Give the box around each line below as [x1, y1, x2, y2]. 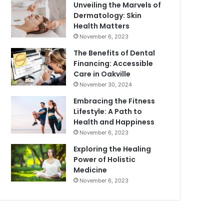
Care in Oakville [73, 69, 131, 79]
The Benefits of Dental [73, 48, 155, 58]
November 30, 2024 [79, 81, 132, 88]
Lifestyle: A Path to [73, 106, 142, 116]
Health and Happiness [73, 117, 155, 127]
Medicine [73, 165, 107, 175]
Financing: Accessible [73, 58, 153, 68]
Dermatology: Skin [73, 10, 142, 20]
